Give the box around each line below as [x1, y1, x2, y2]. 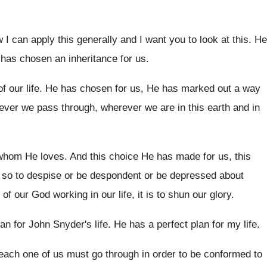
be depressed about [156, 170, 244, 181]
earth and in [204, 102, 260, 113]
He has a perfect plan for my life [114, 219, 257, 230]
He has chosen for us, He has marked [45, 83, 215, 94]
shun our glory [168, 189, 231, 200]
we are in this [145, 102, 204, 113]
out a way [218, 83, 260, 94]
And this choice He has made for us [70, 151, 229, 162]
